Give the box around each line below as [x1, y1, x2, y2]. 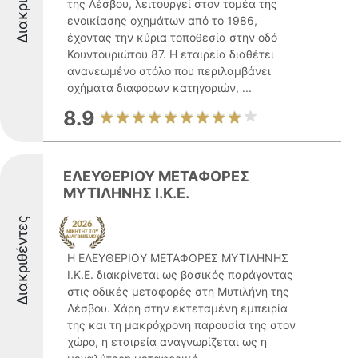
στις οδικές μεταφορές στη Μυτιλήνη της [67, 284, 289, 298]
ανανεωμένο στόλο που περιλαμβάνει [67, 64, 271, 78]
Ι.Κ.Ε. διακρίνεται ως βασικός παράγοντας [67, 268, 293, 281]
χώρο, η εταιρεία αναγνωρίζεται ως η [67, 335, 267, 348]
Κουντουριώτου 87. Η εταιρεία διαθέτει [67, 47, 274, 61]
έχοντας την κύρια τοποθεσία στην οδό [67, 30, 277, 44]
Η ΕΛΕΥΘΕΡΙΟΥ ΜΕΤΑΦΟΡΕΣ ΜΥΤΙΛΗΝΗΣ [67, 251, 288, 265]
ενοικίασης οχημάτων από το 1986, [67, 14, 257, 27]
